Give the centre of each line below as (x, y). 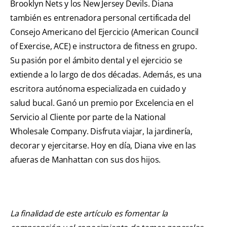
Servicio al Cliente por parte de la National (88, 117)
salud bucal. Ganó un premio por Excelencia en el (102, 103)
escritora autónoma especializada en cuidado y (98, 89)
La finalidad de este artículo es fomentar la (89, 214)
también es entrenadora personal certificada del (100, 18)
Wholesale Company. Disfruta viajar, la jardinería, (101, 131)
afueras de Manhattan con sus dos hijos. (86, 160)
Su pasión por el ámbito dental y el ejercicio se (96, 61)
